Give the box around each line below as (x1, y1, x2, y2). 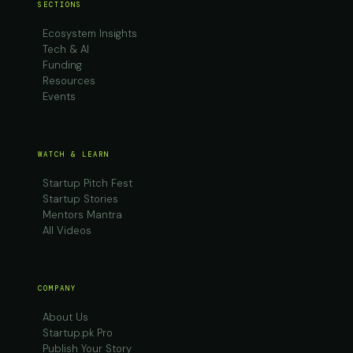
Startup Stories (43, 192, 118, 206)
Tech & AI (43, 43, 89, 56)
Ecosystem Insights (43, 27, 137, 40)
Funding (43, 58, 82, 72)
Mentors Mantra (43, 208, 122, 221)
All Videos (43, 224, 91, 237)
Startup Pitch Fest (43, 176, 132, 190)
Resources (43, 74, 95, 87)
